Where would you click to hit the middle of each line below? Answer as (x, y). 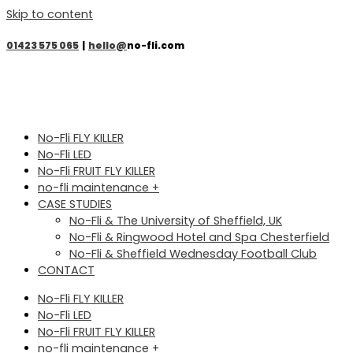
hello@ (108, 46)
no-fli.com (156, 46)
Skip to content (50, 14)
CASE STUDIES (75, 204)
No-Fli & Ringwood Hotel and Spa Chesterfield (199, 238)
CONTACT (66, 271)
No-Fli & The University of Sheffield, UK (176, 221)
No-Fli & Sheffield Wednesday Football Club (193, 254)
